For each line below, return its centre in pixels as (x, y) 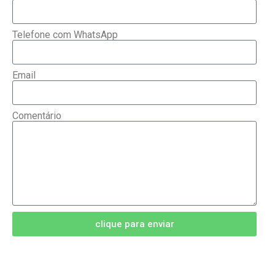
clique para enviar (134, 224)
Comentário (37, 116)
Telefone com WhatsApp (65, 35)
